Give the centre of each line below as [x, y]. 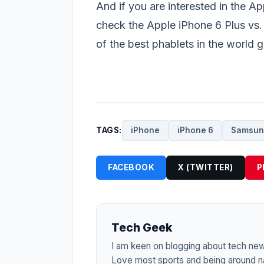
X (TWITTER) [206, 167]
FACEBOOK [131, 167]
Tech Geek [142, 227]
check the [121, 25]
